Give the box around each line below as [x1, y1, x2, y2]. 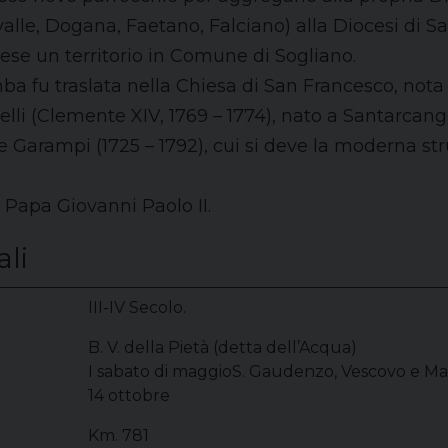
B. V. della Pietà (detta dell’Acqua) [88, 338, 357, 357]
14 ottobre [88, 386, 170, 405]
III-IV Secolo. [88, 298, 186, 317]
